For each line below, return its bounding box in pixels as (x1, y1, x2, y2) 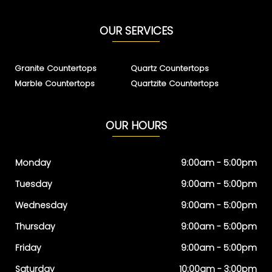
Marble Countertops (15, 77, 95, 89)
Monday (15, 156, 51, 169)
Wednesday (15, 199, 67, 211)
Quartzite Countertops (131, 77, 219, 89)
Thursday (15, 220, 55, 233)
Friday (15, 241, 41, 254)
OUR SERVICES (99, 22, 173, 38)
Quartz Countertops (131, 62, 209, 74)
